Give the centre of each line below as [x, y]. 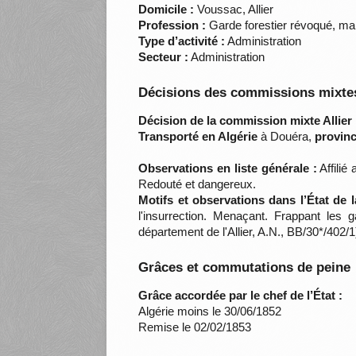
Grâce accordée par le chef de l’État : [241, 296]
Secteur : [164, 57]
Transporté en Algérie [198, 137]
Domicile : [166, 10]
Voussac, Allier [234, 10]
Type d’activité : [182, 41]
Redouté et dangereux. [197, 184]
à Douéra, [286, 137]
